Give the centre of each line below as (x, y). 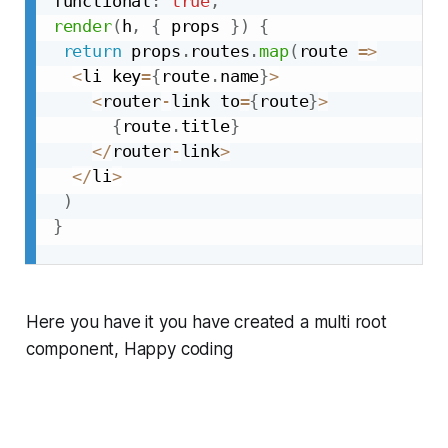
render (82, 25)
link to (205, 100)
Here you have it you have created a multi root (206, 321)
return (92, 50)
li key (112, 75)
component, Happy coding (129, 348)
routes (220, 50)
